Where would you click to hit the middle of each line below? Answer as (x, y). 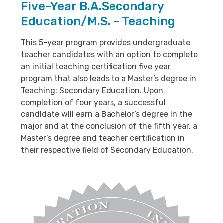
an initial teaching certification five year (96, 67)
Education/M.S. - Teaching (98, 22)
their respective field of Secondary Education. (107, 150)
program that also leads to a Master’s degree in (109, 79)
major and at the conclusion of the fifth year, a (109, 126)
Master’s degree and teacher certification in (103, 138)
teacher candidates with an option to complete (109, 55)
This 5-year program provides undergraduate (106, 43)
